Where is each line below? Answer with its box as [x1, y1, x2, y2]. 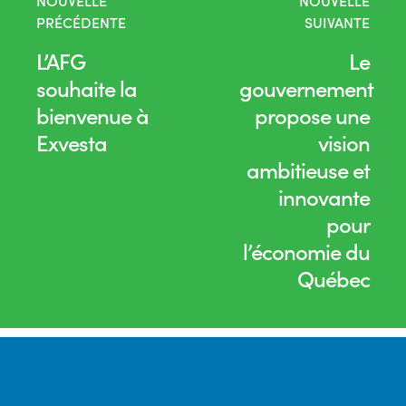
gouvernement [239, 72, 373, 102]
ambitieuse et [246, 154, 370, 184]
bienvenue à [36, 100, 149, 130]
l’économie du [243, 236, 370, 266]
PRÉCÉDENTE [36, 12, 126, 32]
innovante [278, 181, 370, 211]
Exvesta [36, 127, 107, 157]
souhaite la [36, 72, 137, 102]
